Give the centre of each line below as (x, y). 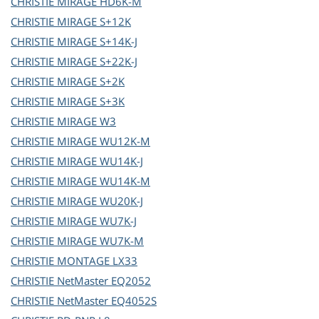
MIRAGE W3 (87, 121)
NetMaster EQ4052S (107, 301)
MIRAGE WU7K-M (100, 241)
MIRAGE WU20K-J (100, 201)
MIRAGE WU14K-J (100, 161)
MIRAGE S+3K (91, 101)
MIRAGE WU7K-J (97, 221)
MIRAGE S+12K (94, 22)
